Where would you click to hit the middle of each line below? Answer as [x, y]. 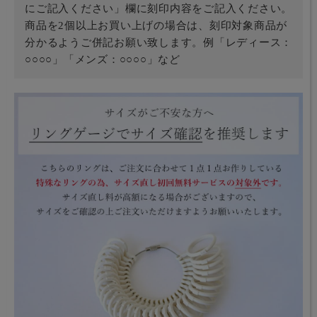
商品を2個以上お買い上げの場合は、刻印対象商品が [156, 25]
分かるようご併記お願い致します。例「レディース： [158, 42]
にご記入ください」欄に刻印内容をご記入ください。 [158, 8]
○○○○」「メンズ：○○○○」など [103, 59]
